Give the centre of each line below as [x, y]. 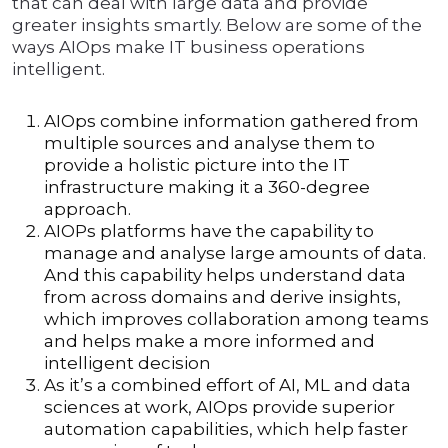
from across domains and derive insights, [222, 297]
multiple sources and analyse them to [209, 143]
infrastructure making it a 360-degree [207, 187]
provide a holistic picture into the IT [197, 165]
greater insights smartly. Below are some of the [217, 25]
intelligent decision [127, 363]
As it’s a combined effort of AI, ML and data [227, 385]
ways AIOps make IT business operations [188, 47]
